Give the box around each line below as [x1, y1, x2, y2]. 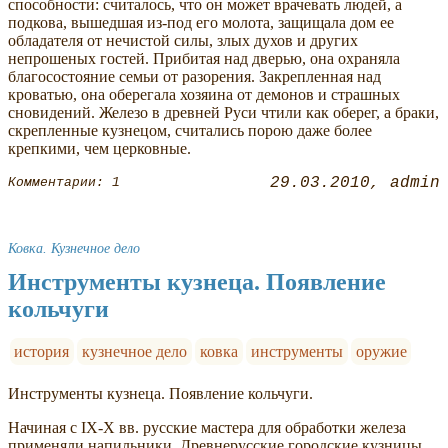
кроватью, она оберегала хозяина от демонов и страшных [8, 85, 400, 103]
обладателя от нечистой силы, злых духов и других [8, 31, 358, 49]
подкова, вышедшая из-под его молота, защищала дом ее [8, 13, 394, 31]
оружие [355, 342, 407, 360]
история [14, 342, 70, 360]
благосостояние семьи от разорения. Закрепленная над [8, 67, 381, 85]
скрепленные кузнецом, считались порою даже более [8, 121, 372, 139]
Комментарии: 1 [8, 175, 120, 191]
